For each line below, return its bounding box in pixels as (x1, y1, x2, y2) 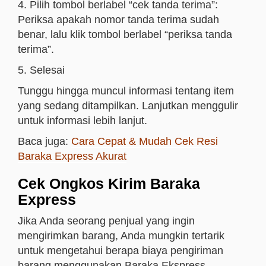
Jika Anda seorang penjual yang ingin (18, 215, 195, 227)
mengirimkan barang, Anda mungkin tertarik (18, 230, 224, 242)
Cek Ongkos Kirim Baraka (18, 175, 200, 192)
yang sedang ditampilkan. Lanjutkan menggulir (18, 100, 238, 112)
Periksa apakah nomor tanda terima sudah (18, 14, 219, 26)
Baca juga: (18, 135, 71, 147)
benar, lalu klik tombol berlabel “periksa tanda (18, 28, 232, 40)
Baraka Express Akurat (18, 150, 126, 162)
